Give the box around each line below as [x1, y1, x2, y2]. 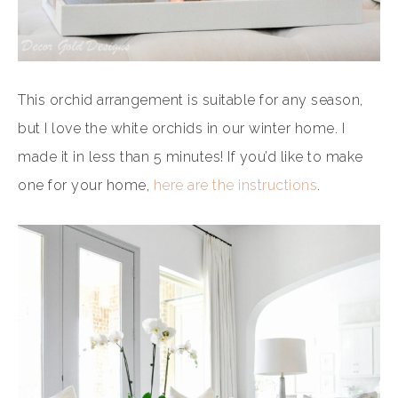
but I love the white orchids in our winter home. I [18, 120, 345, 138]
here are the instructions [153, 177, 317, 195]
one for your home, [18, 177, 154, 195]
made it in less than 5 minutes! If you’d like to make [18, 148, 363, 166]
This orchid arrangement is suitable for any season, [18, 92, 363, 109]
